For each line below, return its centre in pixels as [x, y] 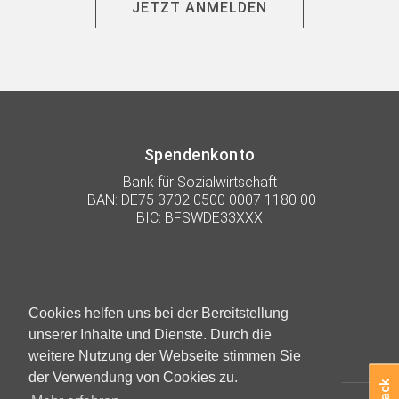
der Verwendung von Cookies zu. [133, 378]
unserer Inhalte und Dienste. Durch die [150, 335]
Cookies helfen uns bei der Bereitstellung [159, 313]
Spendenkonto [199, 154]
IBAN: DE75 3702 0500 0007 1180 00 [199, 199]
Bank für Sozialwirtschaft [199, 182]
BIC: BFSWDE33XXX [199, 217]
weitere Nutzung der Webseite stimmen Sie [165, 356]
